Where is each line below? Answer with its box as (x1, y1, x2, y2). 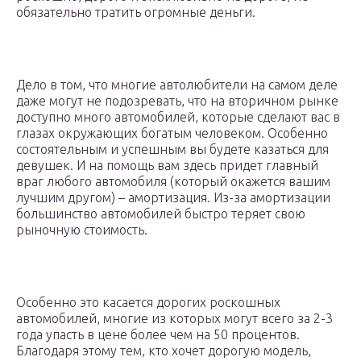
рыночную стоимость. (16, 222, 147, 238)
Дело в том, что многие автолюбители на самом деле (16, 77, 338, 93)
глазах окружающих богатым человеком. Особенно (16, 126, 328, 141)
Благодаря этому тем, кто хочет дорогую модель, (16, 343, 311, 359)
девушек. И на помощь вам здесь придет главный (16, 158, 318, 173)
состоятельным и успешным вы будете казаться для (16, 142, 329, 157)
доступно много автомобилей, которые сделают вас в (16, 110, 340, 125)
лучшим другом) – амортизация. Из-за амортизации (16, 190, 330, 205)
